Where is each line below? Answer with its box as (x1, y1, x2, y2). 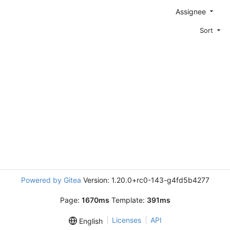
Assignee (176, 7, 208, 16)
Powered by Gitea (21, 176, 81, 184)
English (76, 217, 103, 226)
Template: (109, 196, 147, 204)
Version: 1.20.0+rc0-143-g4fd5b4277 (81, 176, 209, 184)
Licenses (111, 216, 141, 224)
